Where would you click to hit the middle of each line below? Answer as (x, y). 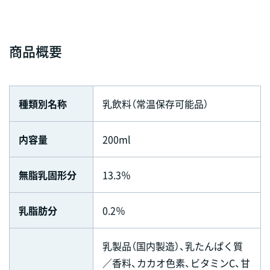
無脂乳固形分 (48, 174)
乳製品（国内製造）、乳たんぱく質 (173, 246)
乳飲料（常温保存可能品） (155, 103)
